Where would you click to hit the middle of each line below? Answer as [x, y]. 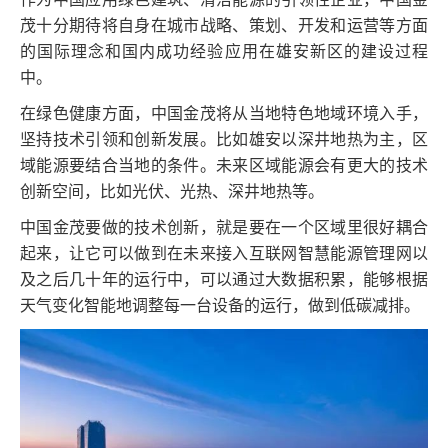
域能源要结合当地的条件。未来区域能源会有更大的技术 [224, 165]
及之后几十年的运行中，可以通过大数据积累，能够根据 [224, 279]
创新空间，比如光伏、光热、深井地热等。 [172, 191]
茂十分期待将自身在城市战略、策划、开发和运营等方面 [224, 25]
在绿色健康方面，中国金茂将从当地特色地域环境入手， [224, 113]
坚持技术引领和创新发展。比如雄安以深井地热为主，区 [224, 139]
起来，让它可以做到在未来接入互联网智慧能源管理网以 [224, 253]
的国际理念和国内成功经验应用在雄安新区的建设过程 [224, 51]
